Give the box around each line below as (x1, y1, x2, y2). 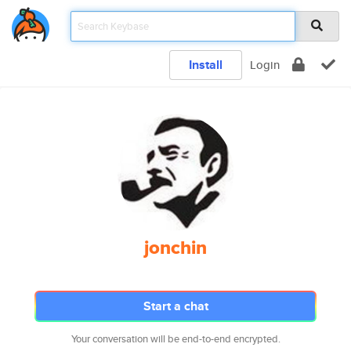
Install (189, 56, 223, 74)
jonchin (144, 233, 207, 262)
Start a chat (143, 297, 208, 315)
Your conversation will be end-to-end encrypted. (71, 331, 280, 346)
